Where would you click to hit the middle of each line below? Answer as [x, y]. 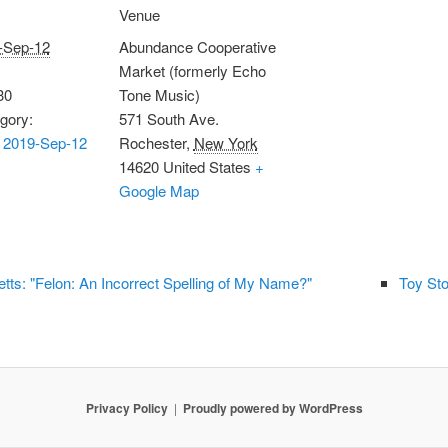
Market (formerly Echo [192, 70]
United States [206, 166]
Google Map [158, 190]
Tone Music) [159, 94]
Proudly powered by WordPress [272, 407]
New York [225, 142]
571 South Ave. [168, 118]
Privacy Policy [126, 407]
